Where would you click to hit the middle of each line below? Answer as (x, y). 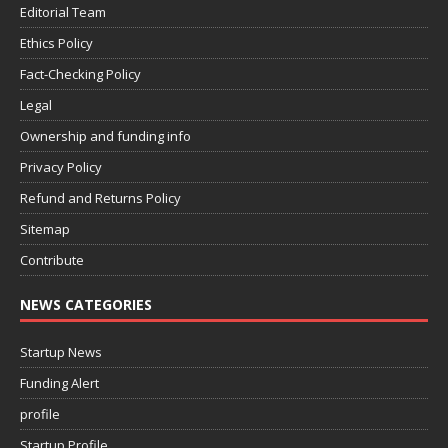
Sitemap (45, 229)
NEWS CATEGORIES (86, 304)
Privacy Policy (61, 167)
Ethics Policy (56, 43)
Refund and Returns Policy (100, 198)
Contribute (52, 260)
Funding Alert (59, 383)
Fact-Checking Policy (80, 74)
